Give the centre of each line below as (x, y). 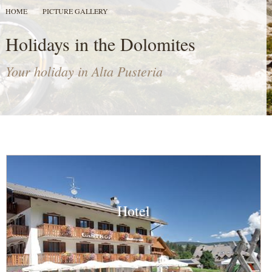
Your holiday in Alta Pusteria (84, 71)
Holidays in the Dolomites (100, 44)
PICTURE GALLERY (75, 11)
